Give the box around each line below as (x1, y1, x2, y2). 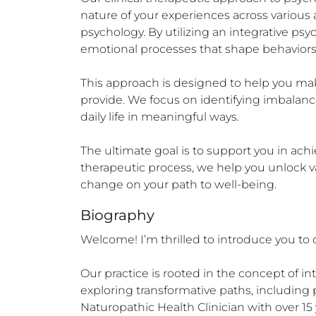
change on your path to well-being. (80, 178, 276, 191)
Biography (80, 207, 154, 224)
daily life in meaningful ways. (80, 110, 239, 123)
